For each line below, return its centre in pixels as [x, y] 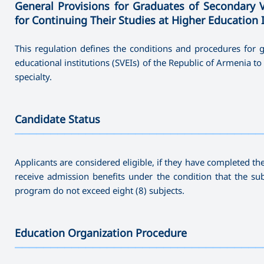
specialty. [33, 76]
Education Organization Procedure [101, 232]
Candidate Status [57, 119]
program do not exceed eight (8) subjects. [100, 190]
